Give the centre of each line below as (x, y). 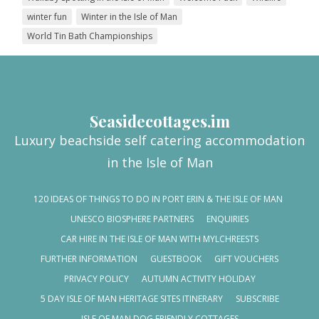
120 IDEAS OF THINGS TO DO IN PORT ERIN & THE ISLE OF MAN (158, 199)
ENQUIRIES (228, 219)
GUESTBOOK (176, 258)
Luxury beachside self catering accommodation (159, 140)
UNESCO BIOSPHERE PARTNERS (132, 219)
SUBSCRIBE (257, 298)
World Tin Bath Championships (90, 36)
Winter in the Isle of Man (129, 16)
